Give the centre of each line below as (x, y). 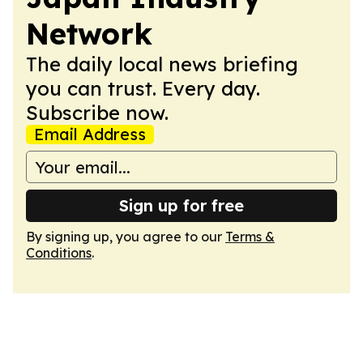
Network (89, 34)
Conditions (59, 253)
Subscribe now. (97, 113)
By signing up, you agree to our (126, 237)
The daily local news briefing (162, 64)
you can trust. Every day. (143, 88)
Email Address (90, 134)
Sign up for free (181, 205)
